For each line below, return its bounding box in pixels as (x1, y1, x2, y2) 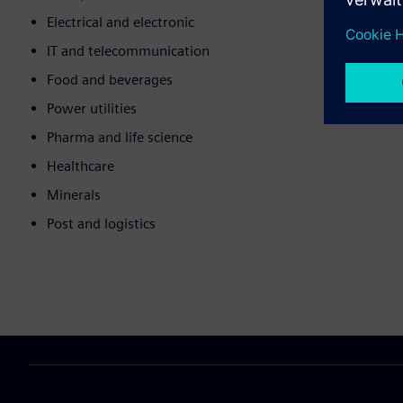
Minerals (47, 186, 101, 204)
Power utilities (47, 100, 137, 118)
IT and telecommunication (47, 42, 210, 60)
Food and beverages (47, 71, 173, 89)
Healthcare (47, 157, 114, 175)
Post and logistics (47, 215, 156, 233)
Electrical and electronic (47, 13, 194, 31)
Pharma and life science (47, 129, 193, 147)
